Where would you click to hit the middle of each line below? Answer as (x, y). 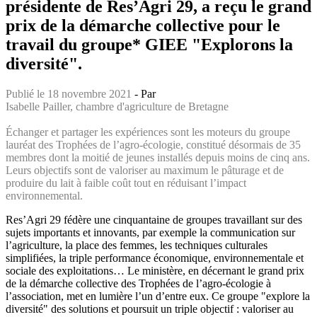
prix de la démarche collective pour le (143, 25)
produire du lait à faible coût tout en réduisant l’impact (126, 183)
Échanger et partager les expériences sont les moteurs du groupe (148, 132)
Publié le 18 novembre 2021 (69, 93)
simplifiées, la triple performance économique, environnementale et (155, 258)
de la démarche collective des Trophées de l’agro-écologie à (138, 283)
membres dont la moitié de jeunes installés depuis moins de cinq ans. (158, 157)
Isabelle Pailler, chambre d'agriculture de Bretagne (117, 106)
